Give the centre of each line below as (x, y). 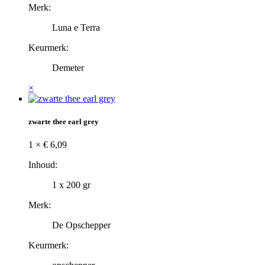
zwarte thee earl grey (64, 122)
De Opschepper (81, 225)
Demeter (68, 68)
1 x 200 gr (71, 185)
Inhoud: (43, 165)
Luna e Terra (76, 28)
